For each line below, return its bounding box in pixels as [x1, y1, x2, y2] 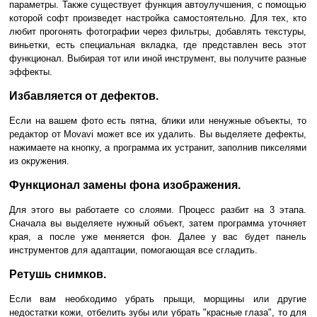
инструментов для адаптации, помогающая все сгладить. [9, 244, 258, 255]
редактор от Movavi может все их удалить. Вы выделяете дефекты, [9, 128, 306, 139]
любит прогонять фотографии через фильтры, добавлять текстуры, [9, 25, 306, 37]
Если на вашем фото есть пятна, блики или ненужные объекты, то [9, 115, 306, 126]
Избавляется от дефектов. [9, 89, 158, 102]
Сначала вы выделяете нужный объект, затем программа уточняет [9, 217, 306, 229]
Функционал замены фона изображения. [9, 178, 241, 191]
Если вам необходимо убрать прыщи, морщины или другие [9, 293, 306, 304]
